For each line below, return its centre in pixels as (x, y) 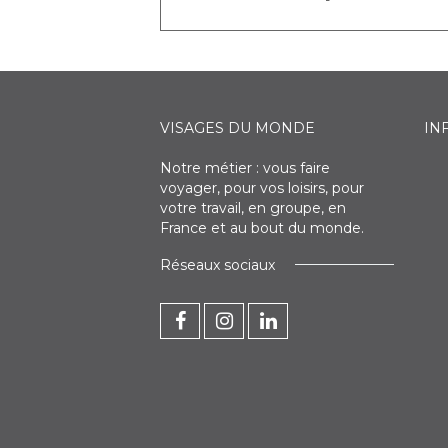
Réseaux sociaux (217, 264)
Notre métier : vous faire (245, 167)
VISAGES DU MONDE (237, 127)
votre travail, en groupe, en (253, 207)
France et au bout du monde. (262, 227)
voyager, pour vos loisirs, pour (262, 187)
